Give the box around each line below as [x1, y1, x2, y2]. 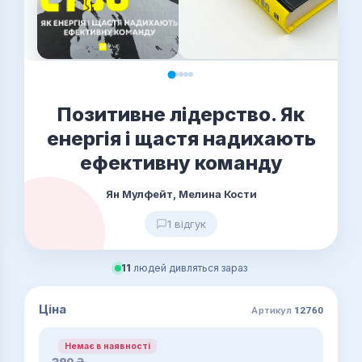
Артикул [251, 305, 294, 316]
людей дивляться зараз [131, 262, 247, 274]
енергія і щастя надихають [46, 127, 316, 150]
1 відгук [167, 217, 206, 230]
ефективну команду [79, 151, 283, 175]
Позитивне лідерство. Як [57, 103, 305, 126]
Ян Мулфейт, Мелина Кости [105, 187, 257, 200]
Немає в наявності [65, 340, 150, 351]
